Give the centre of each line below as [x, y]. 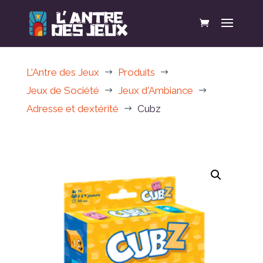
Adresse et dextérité [72, 109]
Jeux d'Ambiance [155, 90]
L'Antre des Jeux [63, 72]
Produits [136, 72]
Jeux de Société [63, 90]
